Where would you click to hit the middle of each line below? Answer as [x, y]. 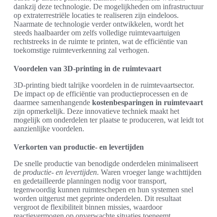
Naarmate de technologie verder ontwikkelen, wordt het [99, 24]
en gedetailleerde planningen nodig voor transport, [90, 181]
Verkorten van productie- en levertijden [79, 147]
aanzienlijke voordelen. [49, 129]
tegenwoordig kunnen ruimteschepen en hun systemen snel [103, 190]
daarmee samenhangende [53, 102]
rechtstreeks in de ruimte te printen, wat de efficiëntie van [101, 41]
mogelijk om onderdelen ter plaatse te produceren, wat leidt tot [108, 120]
